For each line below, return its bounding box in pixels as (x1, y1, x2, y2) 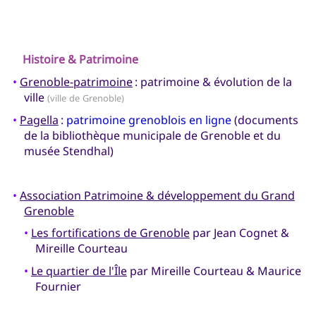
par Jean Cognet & (189, 225, 289, 241)
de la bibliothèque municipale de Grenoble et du (23, 127, 281, 143)
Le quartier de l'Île (30, 262, 127, 279)
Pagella (19, 111, 59, 128)
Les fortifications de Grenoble (30, 225, 190, 241)
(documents (231, 111, 298, 128)
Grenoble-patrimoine (19, 74, 133, 90)
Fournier (35, 278, 81, 294)
